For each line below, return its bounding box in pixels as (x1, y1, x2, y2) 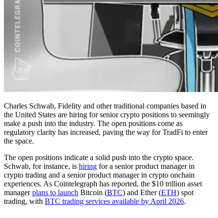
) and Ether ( (123, 188, 161, 197)
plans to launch (32, 188, 78, 197)
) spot (177, 188, 194, 197)
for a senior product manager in (97, 162, 195, 170)
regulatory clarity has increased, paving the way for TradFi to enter (4, 127, 208, 136)
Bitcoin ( (78, 188, 107, 197)
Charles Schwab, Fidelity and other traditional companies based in (4, 101, 206, 110)
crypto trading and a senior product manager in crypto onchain (4, 170, 195, 179)
